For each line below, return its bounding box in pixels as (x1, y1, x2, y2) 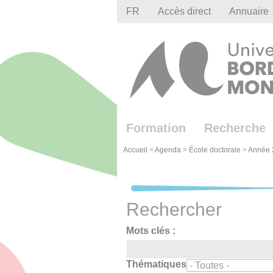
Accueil (123, 146, 147, 155)
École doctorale (189, 146, 241, 155)
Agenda (155, 146, 181, 155)
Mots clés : (126, 225, 175, 236)
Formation (126, 121, 186, 135)
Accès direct (158, 6, 211, 16)
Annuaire (229, 6, 269, 16)
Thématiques (126, 259, 186, 270)
